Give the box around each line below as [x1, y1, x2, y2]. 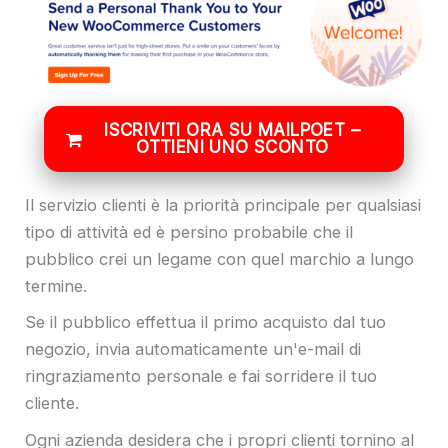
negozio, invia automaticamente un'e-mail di [25, 339, 361, 360]
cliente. [25, 393, 79, 414]
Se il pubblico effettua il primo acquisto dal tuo [25, 312, 386, 333]
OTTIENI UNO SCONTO [136, 137, 329, 158]
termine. [25, 275, 87, 296]
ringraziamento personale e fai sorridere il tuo [25, 366, 377, 387]
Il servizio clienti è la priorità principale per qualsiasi [25, 194, 421, 215]
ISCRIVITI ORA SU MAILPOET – [104, 120, 361, 141]
